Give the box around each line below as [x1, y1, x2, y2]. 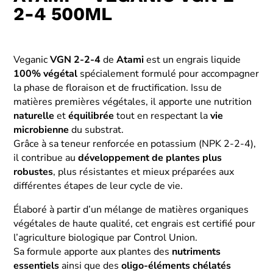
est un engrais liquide [144, 52, 241, 66]
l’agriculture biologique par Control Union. [13, 230, 198, 244]
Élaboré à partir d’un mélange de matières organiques [13, 202, 249, 216]
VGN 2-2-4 [50, 52, 101, 66]
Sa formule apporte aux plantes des [13, 244, 172, 258]
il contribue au [13, 151, 79, 165]
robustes [13, 165, 54, 179]
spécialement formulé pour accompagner [77, 66, 260, 80]
